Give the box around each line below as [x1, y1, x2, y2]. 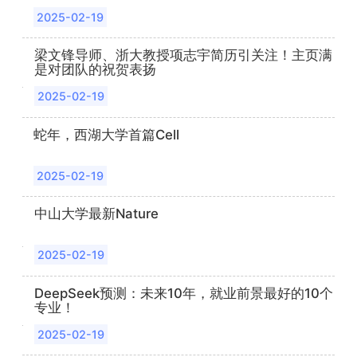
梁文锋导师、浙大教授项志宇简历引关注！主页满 [34, 47, 333, 64]
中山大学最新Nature [33, 206, 159, 222]
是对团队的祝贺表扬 [34, 61, 157, 78]
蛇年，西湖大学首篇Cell [104, 126, 250, 143]
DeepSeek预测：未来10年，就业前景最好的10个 [34, 284, 334, 301]
